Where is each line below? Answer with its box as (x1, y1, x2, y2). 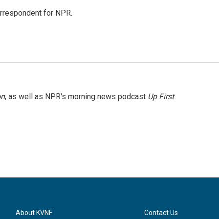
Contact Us (144, 209, 178, 217)
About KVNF (16, 209, 52, 217)
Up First (148, 92, 174, 101)
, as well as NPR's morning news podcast (5, 92, 148, 101)
